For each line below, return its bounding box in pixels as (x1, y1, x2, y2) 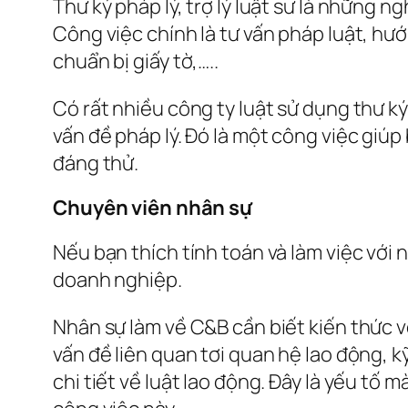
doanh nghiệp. (53, 265, 182, 293)
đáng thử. (53, 148, 139, 177)
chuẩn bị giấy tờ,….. (53, 46, 219, 75)
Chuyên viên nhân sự (53, 193, 253, 221)
